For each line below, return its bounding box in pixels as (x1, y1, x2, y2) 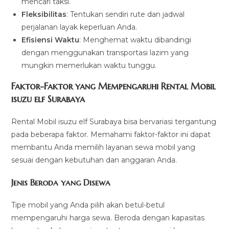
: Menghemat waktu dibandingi (79, 35, 192, 44)
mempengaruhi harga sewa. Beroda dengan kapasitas (11, 213, 205, 222)
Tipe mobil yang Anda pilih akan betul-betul (11, 200, 165, 210)
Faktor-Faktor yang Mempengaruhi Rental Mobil (11, 80, 216, 92)
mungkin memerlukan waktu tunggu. (21, 60, 157, 70)
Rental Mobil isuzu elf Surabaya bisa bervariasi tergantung (11, 117, 217, 126)
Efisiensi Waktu (21, 35, 80, 44)
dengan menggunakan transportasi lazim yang (21, 48, 189, 57)
